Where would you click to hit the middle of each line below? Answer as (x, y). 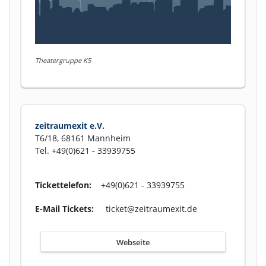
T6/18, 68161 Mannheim (83, 138)
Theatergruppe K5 (63, 60)
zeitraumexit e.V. (70, 125)
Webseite (133, 242)
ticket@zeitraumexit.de (145, 208)
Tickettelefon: (63, 185)
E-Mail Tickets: (64, 208)
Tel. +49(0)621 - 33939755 (85, 150)
